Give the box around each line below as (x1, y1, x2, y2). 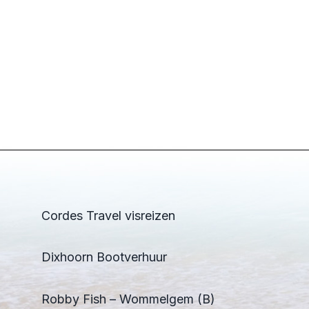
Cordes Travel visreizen (41, 208, 175, 223)
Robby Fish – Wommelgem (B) (41, 291, 215, 306)
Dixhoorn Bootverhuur (41, 250, 167, 265)
